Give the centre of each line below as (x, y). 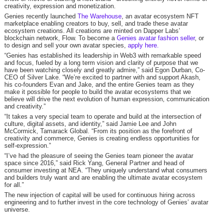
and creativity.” (25, 106)
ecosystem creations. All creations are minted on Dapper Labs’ (92, 31)
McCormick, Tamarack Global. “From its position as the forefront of (98, 131)
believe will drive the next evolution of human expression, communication (107, 99)
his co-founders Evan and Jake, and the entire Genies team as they (99, 85)
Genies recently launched (41, 16)
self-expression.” (27, 146)
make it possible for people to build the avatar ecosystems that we (97, 92)
